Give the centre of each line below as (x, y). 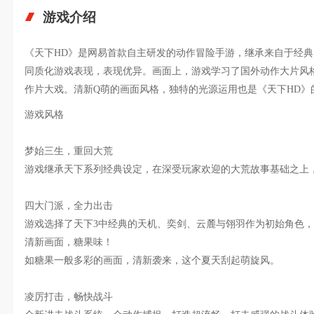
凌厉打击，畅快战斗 (68, 296)
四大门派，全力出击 (68, 205)
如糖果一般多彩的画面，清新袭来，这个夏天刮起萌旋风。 (152, 260)
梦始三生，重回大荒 (68, 151)
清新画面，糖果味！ (68, 242)
